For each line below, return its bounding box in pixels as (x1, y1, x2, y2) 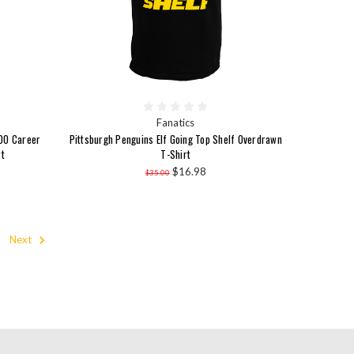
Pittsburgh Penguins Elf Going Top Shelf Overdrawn (69, 131, 282, 148)
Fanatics (156, 116, 195, 130)
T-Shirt (160, 146, 191, 163)
